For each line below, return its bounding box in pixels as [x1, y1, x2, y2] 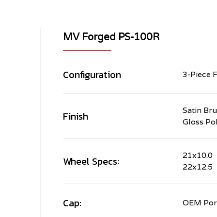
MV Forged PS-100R [63, 31, 160, 44]
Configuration [63, 67, 122, 82]
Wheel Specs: [63, 154, 120, 169]
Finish [63, 109, 89, 124]
